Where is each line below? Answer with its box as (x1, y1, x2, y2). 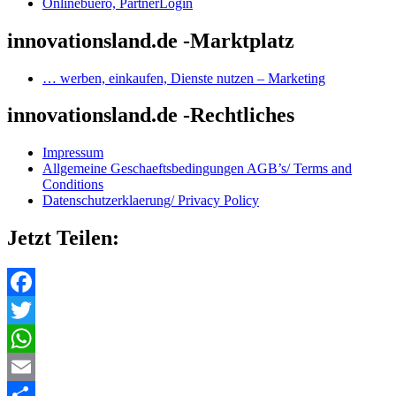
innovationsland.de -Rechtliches (7, 103, 294, 127)
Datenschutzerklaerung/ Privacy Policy (42, 193, 259, 209)
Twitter (7, 331, 47, 346)
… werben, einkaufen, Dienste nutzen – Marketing (42, 70, 325, 86)
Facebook (7, 302, 62, 318)
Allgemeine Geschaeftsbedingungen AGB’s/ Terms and (42, 161, 352, 177)
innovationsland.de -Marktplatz (7, 28, 294, 52)
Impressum (42, 145, 103, 161)
